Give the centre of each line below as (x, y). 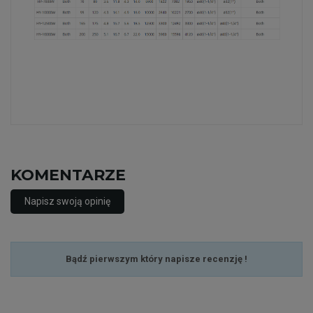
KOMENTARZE (68, 175)
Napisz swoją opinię (67, 202)
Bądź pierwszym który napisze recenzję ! (156, 259)
